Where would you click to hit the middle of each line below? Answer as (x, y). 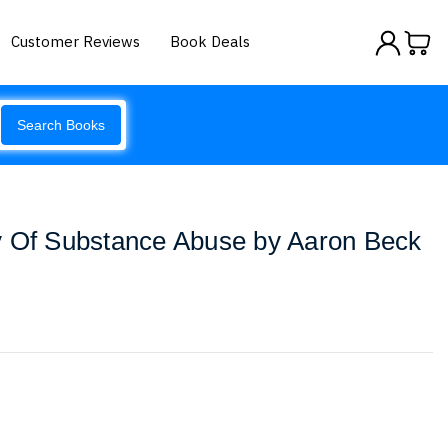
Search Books (61, 125)
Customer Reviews (76, 41)
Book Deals (210, 41)
